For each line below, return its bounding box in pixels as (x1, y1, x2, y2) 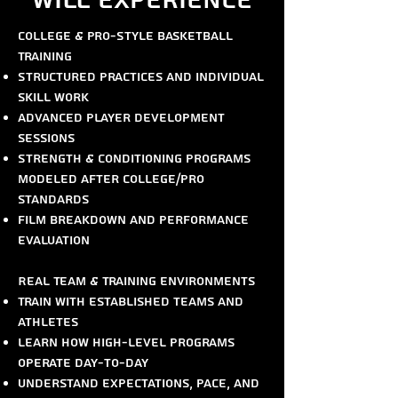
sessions (18, 130, 75, 148)
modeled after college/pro (18, 171, 204, 189)
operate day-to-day (18, 354, 148, 373)
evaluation (18, 232, 90, 251)
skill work (18, 89, 89, 107)
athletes (18, 314, 78, 332)
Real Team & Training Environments (18, 273, 255, 291)
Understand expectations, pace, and (18, 375, 259, 394)
